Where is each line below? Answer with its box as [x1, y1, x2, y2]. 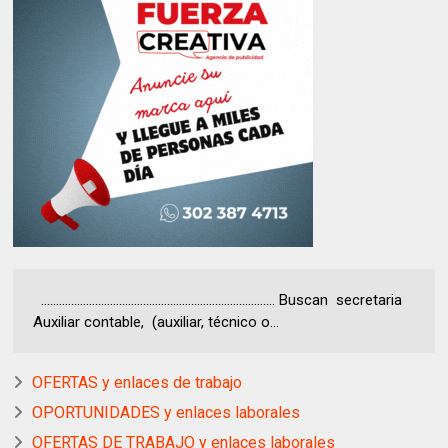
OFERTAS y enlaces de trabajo [32, 372, 243, 392]
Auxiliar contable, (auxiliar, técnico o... [33, 312, 280, 331]
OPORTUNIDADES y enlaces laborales [32, 402, 301, 422]
